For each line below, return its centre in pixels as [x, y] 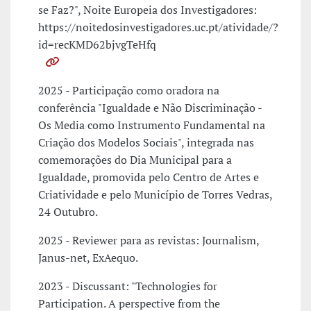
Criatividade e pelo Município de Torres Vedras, [155, 195]
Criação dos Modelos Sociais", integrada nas [146, 143]
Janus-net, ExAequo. [88, 258]
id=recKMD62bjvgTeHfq [97, 45]
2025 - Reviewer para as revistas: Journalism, [149, 241]
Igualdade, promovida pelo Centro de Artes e [149, 177]
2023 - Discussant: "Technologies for [128, 286]
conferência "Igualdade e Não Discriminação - [150, 108]
